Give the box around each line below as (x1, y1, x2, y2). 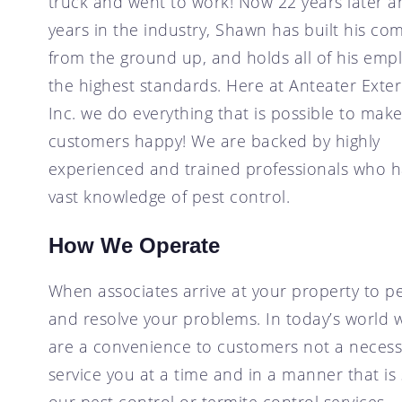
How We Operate (48, 232, 220, 258)
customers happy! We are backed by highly (48, 129, 380, 152)
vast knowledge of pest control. (48, 185, 291, 207)
